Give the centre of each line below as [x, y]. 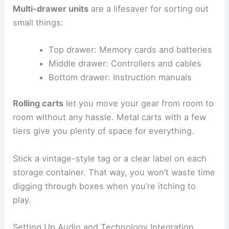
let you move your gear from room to [139, 104]
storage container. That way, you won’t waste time [114, 172]
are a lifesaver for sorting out [149, 8]
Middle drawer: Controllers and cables [125, 63]
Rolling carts [38, 104]
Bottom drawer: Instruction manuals [120, 77]
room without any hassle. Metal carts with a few [110, 117]
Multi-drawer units [51, 8]
